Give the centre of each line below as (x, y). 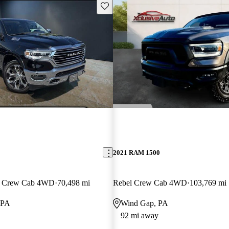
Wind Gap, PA (144, 203)
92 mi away (139, 215)
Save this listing (124, 5)
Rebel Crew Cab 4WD (150, 182)
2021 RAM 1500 (136, 152)
